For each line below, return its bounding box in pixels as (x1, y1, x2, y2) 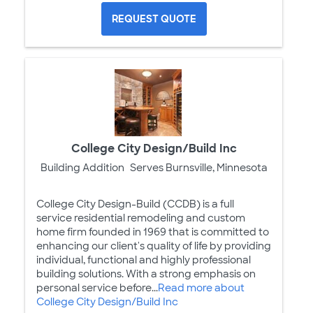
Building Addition (40, 161, 124, 174)
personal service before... (36, 281, 158, 294)
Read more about (158, 281, 245, 294)
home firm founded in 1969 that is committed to (36, 225, 269, 238)
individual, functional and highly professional (36, 253, 251, 266)
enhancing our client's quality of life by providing (36, 239, 271, 252)
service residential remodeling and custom (36, 211, 245, 224)
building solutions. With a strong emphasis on (36, 267, 256, 280)
